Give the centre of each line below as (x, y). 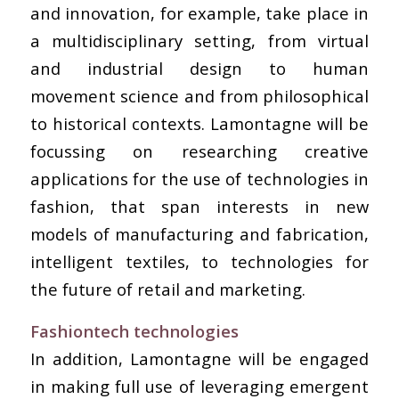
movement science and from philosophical (199, 96)
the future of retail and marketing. (167, 289)
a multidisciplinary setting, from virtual (199, 41)
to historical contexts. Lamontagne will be (199, 124)
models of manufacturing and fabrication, (199, 234)
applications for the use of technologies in (199, 179)
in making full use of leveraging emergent (199, 386)
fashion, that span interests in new (199, 207)
